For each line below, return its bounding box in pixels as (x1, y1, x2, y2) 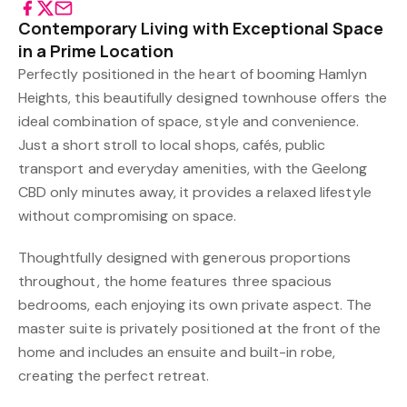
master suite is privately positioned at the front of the (18, 319, 381, 338)
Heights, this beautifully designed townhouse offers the (18, 88, 387, 107)
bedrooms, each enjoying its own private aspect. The (18, 295, 372, 314)
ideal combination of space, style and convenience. (18, 112, 360, 131)
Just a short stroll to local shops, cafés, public (18, 135, 326, 154)
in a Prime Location (18, 40, 174, 62)
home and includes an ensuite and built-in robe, (18, 342, 336, 362)
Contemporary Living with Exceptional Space (18, 17, 384, 39)
